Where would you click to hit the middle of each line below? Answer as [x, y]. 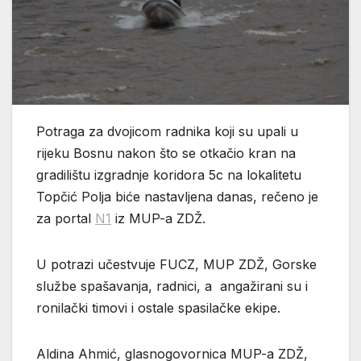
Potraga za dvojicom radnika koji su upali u [167, 131]
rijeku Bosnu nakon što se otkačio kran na [166, 153]
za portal [66, 218]
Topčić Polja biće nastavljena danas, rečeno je [177, 196]
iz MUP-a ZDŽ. [158, 218]
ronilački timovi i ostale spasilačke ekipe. [158, 307]
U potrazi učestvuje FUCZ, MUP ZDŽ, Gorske [176, 264]
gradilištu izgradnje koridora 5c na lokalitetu [169, 174]
